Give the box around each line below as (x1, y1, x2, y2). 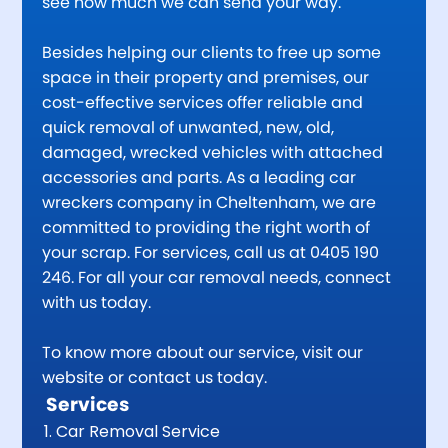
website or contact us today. (42, 365, 268, 389)
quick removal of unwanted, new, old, (42, 115, 335, 139)
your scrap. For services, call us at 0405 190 (42, 240, 380, 264)
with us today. (42, 290, 152, 314)
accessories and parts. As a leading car (42, 165, 357, 189)
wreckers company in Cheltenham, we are (42, 190, 377, 214)
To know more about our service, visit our (42, 340, 364, 364)
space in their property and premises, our (42, 65, 370, 89)
